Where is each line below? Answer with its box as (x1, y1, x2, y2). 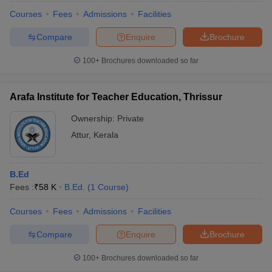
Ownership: (71, 114, 117, 123)
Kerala (93, 130, 118, 140)
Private (117, 114, 144, 123)
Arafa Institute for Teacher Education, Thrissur (10, 92, 222, 102)
